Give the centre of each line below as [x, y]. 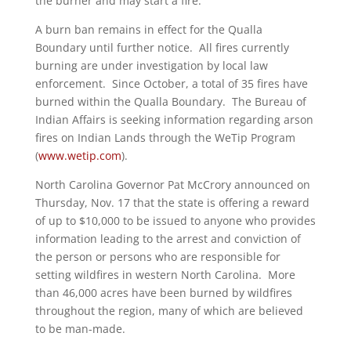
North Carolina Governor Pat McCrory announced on [172, 185]
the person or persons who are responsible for [157, 257]
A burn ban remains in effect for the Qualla [148, 29]
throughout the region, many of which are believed [169, 311]
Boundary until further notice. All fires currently [162, 47]
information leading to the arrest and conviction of [168, 239]
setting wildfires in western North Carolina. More [165, 275]
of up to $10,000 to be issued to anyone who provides [175, 221]
